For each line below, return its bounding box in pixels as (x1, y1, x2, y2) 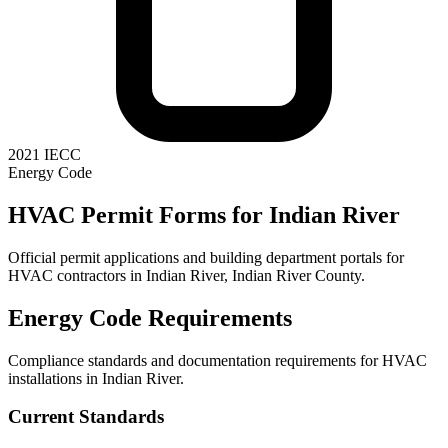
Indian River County (232, 266, 361, 284)
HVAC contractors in (8, 266, 146, 284)
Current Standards (8, 406, 164, 428)
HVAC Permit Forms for (8, 201, 269, 228)
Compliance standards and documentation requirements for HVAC (8, 351, 427, 369)
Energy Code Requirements (8, 304, 292, 331)
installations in (8, 369, 102, 387)
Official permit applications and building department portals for (8, 248, 404, 266)
